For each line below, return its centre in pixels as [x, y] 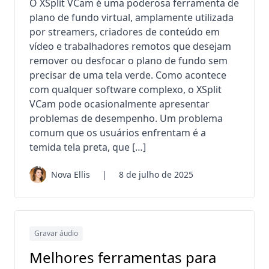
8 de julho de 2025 [156, 175]
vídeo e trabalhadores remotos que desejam [130, 47]
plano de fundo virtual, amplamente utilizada [131, 18]
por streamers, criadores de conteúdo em [125, 32]
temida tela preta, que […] [88, 147]
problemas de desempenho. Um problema [126, 119]
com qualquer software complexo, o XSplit [125, 90]
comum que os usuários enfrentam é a [118, 133]
